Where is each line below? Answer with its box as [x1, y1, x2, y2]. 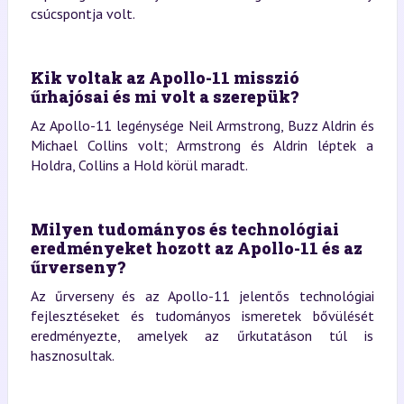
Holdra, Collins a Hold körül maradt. [30, 156, 248, 174]
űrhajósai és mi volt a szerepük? [30, 86, 298, 107]
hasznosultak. [30, 346, 115, 364]
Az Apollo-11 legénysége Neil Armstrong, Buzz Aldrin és [30, 116, 374, 134]
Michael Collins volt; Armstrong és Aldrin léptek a [30, 136, 374, 154]
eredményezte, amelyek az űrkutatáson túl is [30, 326, 374, 344]
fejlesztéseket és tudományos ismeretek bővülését [30, 307, 374, 325]
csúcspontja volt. [30, 5, 135, 23]
